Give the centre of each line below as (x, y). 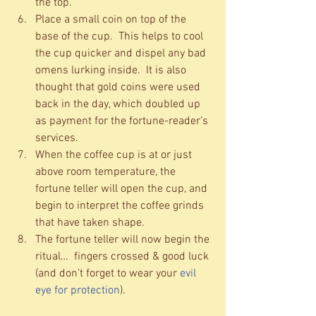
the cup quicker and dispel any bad (122, 54)
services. (60, 139)
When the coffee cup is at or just (115, 156)
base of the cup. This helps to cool (121, 37)
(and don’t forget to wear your (108, 274)
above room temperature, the (107, 172)
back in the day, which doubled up (119, 105)
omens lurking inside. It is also (112, 71)
